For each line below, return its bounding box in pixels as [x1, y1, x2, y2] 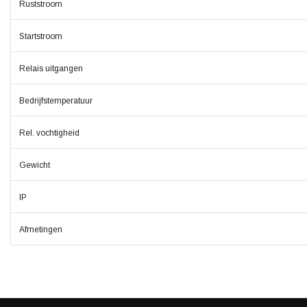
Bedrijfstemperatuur [19, 96, 93, 106]
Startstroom [19, 32, 62, 41]
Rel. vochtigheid [19, 128, 79, 138]
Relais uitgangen [19, 64, 83, 73]
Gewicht [19, 160, 50, 170]
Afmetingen [19, 225, 62, 234]
